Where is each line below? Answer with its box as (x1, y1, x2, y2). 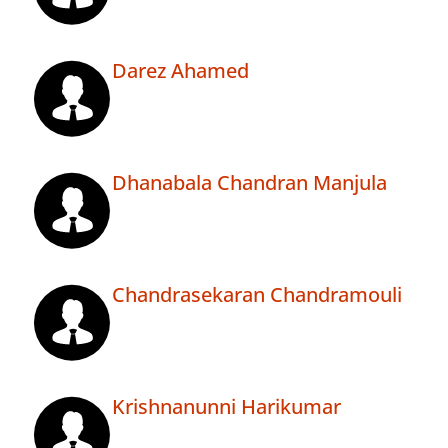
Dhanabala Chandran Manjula (112, 169, 387, 197)
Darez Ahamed (112, 57, 249, 85)
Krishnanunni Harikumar (112, 393, 341, 421)
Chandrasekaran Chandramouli (112, 281, 402, 309)
